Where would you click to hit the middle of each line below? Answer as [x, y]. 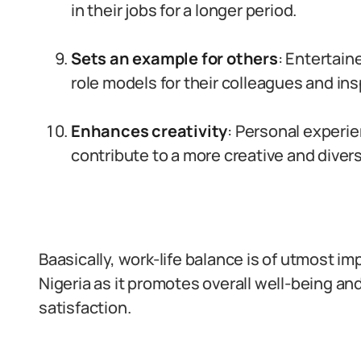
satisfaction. [85, 307]
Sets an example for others [174, 58]
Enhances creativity [149, 131]
